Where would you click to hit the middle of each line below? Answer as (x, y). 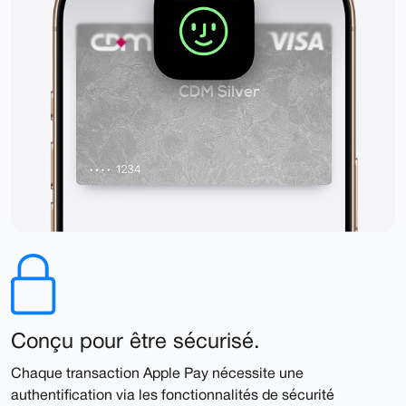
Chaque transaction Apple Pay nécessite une (157, 375)
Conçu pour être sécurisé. (135, 343)
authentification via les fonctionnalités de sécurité (173, 396)
